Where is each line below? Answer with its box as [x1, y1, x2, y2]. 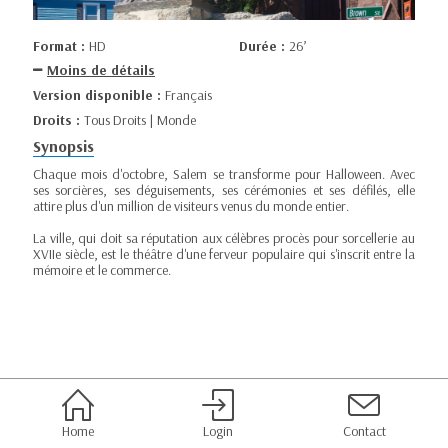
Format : [33, 36, 89, 55]
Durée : [239, 36, 289, 55]
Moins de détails [47, 61, 155, 80]
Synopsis [33, 135, 94, 156]
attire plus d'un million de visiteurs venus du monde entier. [33, 197, 349, 215]
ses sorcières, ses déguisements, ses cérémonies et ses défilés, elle [33, 181, 415, 199]
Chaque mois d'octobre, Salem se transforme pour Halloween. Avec [33, 165, 415, 183]
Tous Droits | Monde [84, 110, 196, 129]
